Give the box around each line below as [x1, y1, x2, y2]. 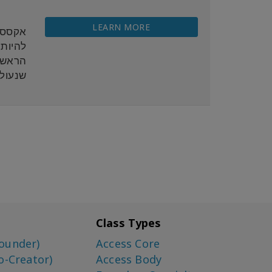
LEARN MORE [92, 21, 151, 33]
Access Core [96, 236, 160, 251]
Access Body [96, 252, 162, 267]
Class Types [96, 216, 161, 231]
